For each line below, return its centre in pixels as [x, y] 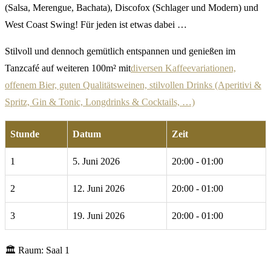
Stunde [25, 134]
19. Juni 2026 [99, 216]
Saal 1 [58, 250]
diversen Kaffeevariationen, [183, 68]
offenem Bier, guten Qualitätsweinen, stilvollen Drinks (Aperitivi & [133, 85]
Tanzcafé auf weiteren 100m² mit [68, 68]
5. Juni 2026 [96, 162]
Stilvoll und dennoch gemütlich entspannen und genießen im [120, 51]
